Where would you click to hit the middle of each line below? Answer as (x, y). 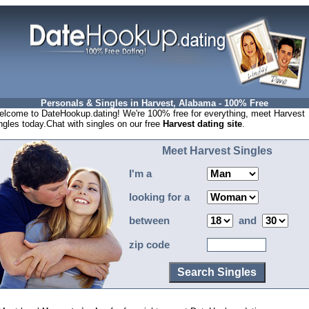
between (148, 221)
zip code (148, 245)
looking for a (158, 197)
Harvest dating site (202, 124)
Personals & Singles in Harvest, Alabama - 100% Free (154, 103)
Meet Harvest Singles (217, 151)
